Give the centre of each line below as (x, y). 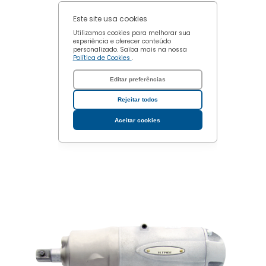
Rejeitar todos (137, 100)
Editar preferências (137, 80)
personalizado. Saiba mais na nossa (131, 49)
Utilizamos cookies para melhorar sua (132, 33)
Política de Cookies (102, 58)
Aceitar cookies (138, 120)
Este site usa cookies (110, 18)
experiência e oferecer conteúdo (122, 41)
